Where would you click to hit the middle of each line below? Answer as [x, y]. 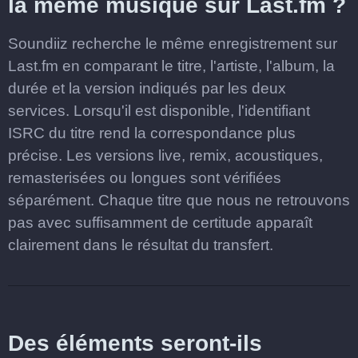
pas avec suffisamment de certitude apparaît [160, 223]
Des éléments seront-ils [135, 343]
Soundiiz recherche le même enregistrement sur [173, 44]
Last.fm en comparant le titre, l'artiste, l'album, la [171, 66]
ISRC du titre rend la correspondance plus [152, 133]
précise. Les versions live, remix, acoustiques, [165, 155]
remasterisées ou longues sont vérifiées [145, 178]
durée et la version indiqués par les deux [147, 88]
